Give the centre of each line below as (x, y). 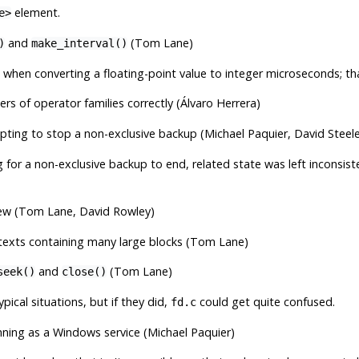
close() (84, 271)
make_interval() (79, 43)
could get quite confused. (265, 301)
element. (35, 12)
